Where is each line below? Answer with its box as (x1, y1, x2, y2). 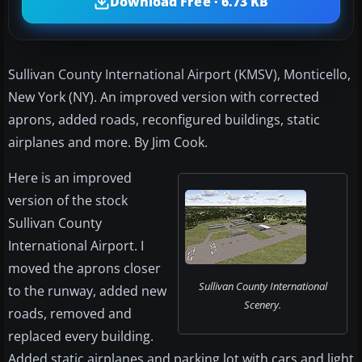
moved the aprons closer (8, 259, 161, 277)
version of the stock (8, 191, 128, 209)
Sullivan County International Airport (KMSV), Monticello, (8, 65, 351, 83)
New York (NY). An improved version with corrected (8, 87, 319, 106)
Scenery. (244, 297, 281, 312)
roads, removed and (8, 304, 132, 322)
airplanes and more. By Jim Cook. (8, 133, 208, 151)
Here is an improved (8, 168, 132, 187)
